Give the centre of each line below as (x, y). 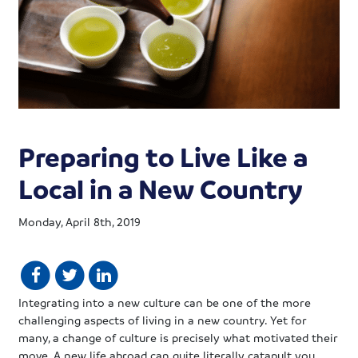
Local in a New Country (161, 189)
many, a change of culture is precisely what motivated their (179, 337)
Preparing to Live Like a (163, 157)
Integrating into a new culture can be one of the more (165, 302)
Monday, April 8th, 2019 (80, 222)
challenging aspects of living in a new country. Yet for (163, 319)
